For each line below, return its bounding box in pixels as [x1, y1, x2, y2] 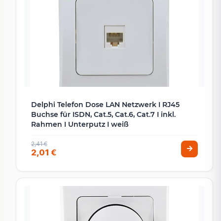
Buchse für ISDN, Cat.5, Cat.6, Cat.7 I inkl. [31, 110, 176, 119]
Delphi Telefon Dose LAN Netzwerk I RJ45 [31, 100, 180, 110]
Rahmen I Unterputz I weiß [31, 120, 129, 129]
